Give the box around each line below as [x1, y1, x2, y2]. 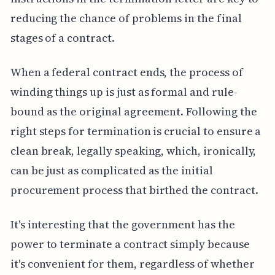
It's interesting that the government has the [10, 217, 235, 233]
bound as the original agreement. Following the [10, 104, 257, 120]
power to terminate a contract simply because [10, 236, 250, 252]
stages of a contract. [10, 30, 115, 46]
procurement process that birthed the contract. [10, 182, 258, 198]
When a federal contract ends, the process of [10, 64, 243, 80]
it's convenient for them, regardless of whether [10, 256, 255, 272]
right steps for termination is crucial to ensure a [10, 123, 261, 139]
